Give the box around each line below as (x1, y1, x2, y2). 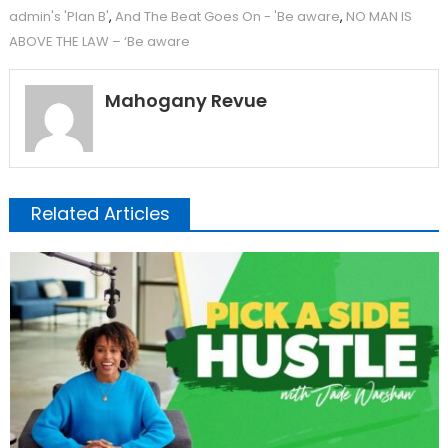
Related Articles (30, 201, 170, 227)
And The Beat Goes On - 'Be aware (114, 6, 340, 26)
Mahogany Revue (104, 87, 267, 113)
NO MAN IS (345, 6, 412, 26)
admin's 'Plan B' (8, 6, 109, 26)
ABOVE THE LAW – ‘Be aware (8, 31, 190, 51)
